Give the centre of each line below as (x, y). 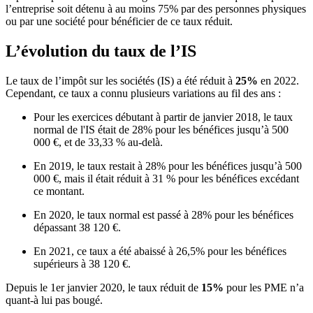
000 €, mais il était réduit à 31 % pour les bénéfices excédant (166, 179)
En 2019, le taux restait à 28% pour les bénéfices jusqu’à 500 (168, 166)
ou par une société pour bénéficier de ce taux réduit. (119, 22)
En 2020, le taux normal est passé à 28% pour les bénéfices (163, 215)
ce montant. (59, 191)
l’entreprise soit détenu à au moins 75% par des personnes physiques (156, 9)
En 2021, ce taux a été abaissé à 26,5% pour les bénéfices (160, 252)
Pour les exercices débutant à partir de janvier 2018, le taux (163, 117)
